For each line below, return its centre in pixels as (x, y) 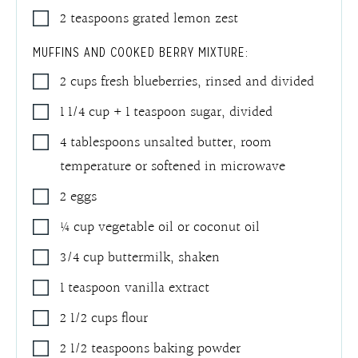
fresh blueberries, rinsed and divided (208, 82)
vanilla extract (167, 288)
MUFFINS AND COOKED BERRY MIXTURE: (141, 52)
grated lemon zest (186, 18)
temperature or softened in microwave (173, 166)
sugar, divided (232, 112)
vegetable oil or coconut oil (179, 227)
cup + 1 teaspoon (138, 112)
